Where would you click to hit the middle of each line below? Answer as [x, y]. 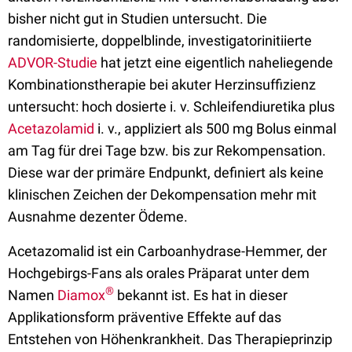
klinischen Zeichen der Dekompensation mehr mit [162, 194]
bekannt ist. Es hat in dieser [201, 295]
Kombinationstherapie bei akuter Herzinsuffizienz [162, 84]
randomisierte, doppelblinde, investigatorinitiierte [160, 40]
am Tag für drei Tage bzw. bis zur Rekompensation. [167, 150]
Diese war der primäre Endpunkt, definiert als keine [166, 172]
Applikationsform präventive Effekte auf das [145, 317]
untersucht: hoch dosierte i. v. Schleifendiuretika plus [171, 106]
